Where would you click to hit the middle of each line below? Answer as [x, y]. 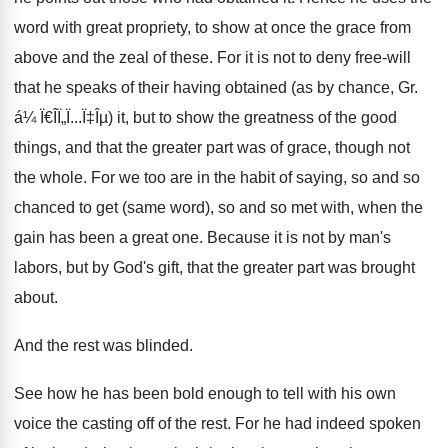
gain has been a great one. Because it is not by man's [202, 237]
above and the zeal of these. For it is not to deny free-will [212, 57]
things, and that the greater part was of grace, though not [212, 147]
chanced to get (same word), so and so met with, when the [218, 207]
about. [36, 297]
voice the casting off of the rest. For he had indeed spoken [217, 423]
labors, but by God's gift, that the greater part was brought [214, 267]
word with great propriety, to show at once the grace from [212, 27]
